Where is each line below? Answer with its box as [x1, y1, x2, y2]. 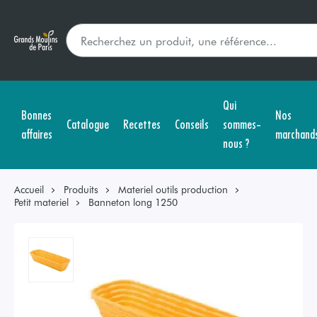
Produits [64, 183, 98, 196]
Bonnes [21, 105, 52, 123]
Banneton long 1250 [88, 195, 178, 209]
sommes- [223, 115, 261, 132]
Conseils [175, 115, 209, 132]
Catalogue [67, 115, 109, 132]
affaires [21, 124, 52, 142]
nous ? [223, 134, 249, 151]
